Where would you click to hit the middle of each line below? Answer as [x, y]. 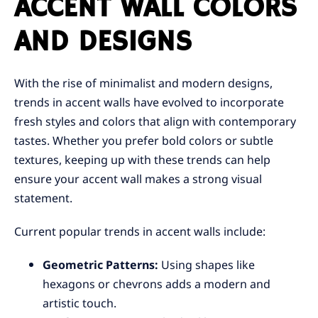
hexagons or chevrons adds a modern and [157, 284]
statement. [43, 198]
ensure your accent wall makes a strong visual [138, 179]
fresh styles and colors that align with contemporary [155, 122]
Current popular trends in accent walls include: [140, 232]
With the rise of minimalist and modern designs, [143, 83]
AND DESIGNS [103, 43]
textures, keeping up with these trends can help [142, 160]
